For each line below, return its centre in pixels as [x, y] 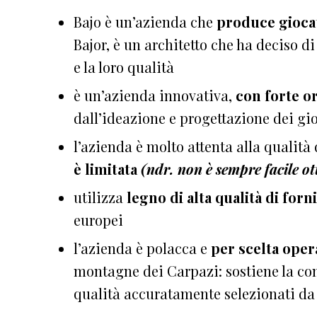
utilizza [100, 197]
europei [98, 220]
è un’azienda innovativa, [155, 96]
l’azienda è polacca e [142, 248]
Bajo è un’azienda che [145, 22]
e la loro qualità [124, 67]
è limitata [105, 169]
